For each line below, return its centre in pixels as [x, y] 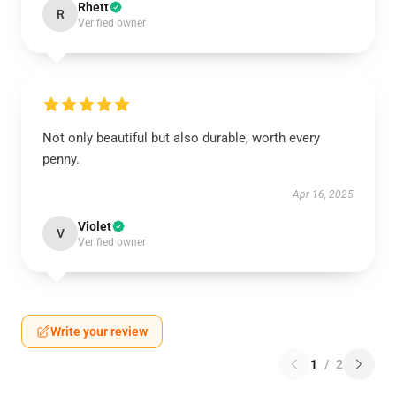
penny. [61, 159]
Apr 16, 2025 [323, 194]
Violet [95, 226]
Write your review [99, 331]
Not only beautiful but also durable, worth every [181, 138]
